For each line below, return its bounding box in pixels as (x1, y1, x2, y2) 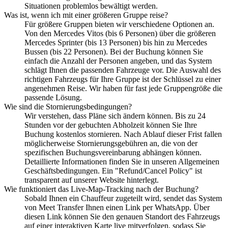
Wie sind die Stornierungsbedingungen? (4, 102, 132, 111)
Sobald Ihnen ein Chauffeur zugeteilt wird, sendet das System (24, 193, 222, 203)
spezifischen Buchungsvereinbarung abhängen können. (24, 148, 202, 157)
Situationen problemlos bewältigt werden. (24, 1, 158, 10)
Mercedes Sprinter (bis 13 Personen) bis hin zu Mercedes (24, 38, 207, 47)
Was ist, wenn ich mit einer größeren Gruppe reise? (4, 10, 168, 19)
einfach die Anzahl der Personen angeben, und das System (24, 56, 212, 65)
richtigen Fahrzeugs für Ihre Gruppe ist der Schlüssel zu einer (24, 74, 221, 83)
